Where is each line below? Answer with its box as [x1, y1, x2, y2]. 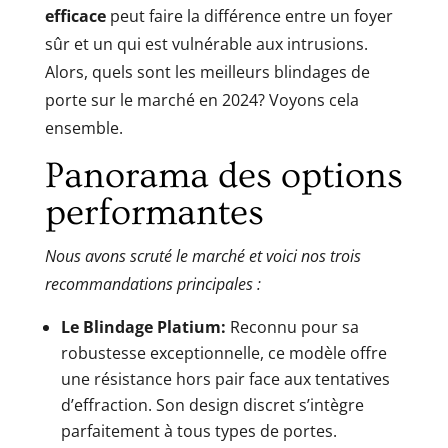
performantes [44, 191, 264, 234]
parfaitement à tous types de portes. [60, 419, 337, 442]
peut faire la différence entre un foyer [105, 4, 393, 27]
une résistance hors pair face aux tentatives [60, 367, 390, 390]
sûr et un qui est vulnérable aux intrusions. [44, 32, 368, 55]
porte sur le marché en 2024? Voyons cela [44, 88, 359, 111]
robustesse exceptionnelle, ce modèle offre [60, 341, 387, 364]
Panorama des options [44, 154, 403, 197]
